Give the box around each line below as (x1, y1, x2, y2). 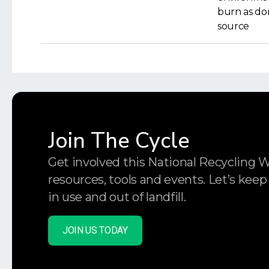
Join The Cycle (48, 125, 190, 156)
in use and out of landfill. (48, 189, 186, 204)
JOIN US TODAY (62, 224, 128, 236)
